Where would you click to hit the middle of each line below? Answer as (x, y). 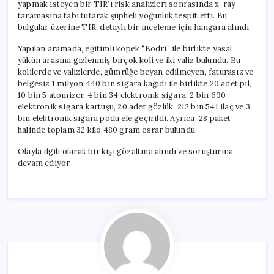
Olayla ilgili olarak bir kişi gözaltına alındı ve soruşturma (125, 151)
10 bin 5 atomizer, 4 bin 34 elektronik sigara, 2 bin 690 (122, 95)
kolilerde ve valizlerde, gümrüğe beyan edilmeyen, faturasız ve (136, 72)
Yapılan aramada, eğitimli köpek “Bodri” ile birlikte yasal (125, 48)
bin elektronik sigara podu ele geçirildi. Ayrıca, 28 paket (124, 118)
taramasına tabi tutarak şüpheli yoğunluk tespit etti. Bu (123, 15)
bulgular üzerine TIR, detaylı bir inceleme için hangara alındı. (135, 27)
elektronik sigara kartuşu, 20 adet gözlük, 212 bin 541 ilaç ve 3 (134, 106)
